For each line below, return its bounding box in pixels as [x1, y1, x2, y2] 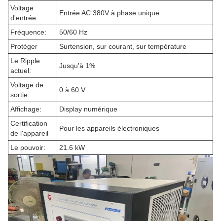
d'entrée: [10, 14, 38, 22]
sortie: [10, 91, 30, 99]
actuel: [10, 67, 31, 74]
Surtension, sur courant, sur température [59, 42, 186, 50]
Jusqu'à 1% [59, 62, 95, 70]
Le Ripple [10, 57, 40, 65]
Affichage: [10, 105, 41, 113]
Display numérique [59, 105, 117, 113]
